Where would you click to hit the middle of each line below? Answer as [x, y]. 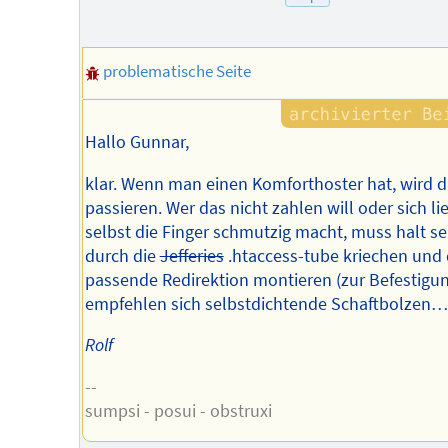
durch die [122, 255]
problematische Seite [177, 71]
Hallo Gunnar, [136, 142]
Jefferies [191, 255]
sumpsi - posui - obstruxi [178, 410]
